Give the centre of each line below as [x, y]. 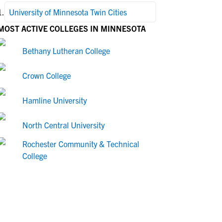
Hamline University [55, 100]
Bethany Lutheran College [66, 51]
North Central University [63, 125]
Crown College [47, 75]
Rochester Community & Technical [81, 144]
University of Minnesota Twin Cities [68, 12]
